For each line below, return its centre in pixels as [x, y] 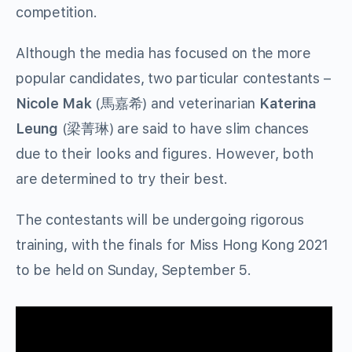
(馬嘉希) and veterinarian [177, 103]
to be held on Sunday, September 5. [134, 269]
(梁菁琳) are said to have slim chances [185, 128]
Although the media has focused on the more [163, 53]
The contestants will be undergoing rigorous [160, 219]
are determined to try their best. [122, 178]
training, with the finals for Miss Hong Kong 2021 [172, 244]
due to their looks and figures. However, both [165, 153]
